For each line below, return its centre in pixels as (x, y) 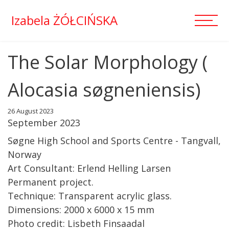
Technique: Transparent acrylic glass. (90, 196)
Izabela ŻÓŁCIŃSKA (64, 20)
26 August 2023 (31, 111)
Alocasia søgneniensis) (104, 90)
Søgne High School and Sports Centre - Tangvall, (114, 141)
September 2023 (44, 123)
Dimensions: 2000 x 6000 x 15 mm (81, 210)
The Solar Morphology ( (108, 62)
